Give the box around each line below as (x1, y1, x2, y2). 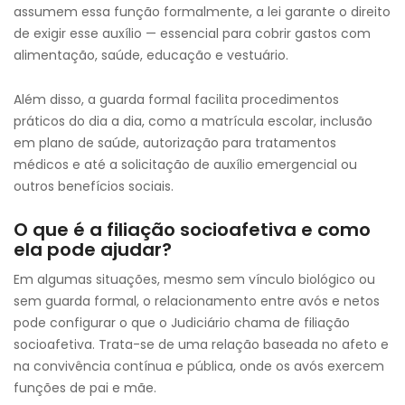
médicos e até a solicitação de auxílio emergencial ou (14, 155, 357, 174)
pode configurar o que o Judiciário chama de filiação (14, 314, 350, 332)
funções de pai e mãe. (14, 379, 156, 397)
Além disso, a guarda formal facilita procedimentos (14, 90, 339, 108)
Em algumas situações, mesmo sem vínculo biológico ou (14, 270, 375, 288)
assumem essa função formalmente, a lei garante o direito (14, 3, 391, 21)
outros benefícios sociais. (14, 177, 174, 195)
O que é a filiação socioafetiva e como (14, 217, 371, 242)
